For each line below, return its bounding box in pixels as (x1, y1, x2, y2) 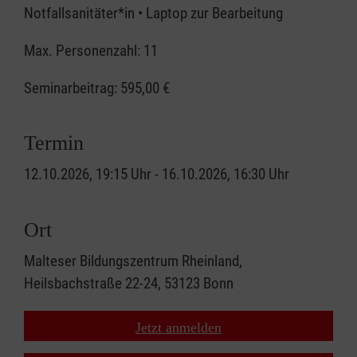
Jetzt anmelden (135, 320, 222, 335)
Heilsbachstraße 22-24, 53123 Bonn (24, 274, 233, 292)
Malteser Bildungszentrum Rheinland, (24, 252, 242, 270)
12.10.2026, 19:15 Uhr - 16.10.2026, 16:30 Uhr (24, 165, 289, 183)
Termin (24, 131, 84, 155)
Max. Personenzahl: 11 (24, 41, 158, 60)
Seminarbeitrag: (24, 79, 120, 97)
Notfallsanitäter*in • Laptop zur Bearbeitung (24, 4, 283, 22)
